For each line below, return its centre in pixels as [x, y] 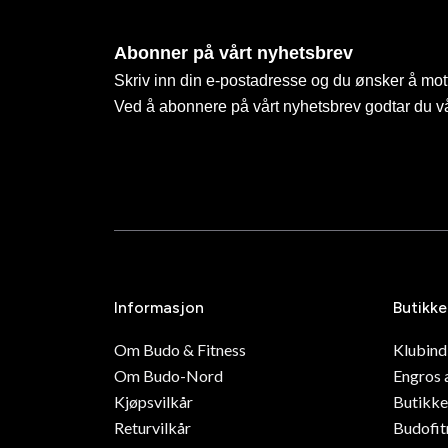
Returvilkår [152, 427]
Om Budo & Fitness [180, 349]
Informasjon [159, 307]
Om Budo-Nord [168, 375]
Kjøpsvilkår [153, 401]
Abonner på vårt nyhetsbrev [233, 53]
